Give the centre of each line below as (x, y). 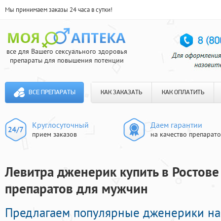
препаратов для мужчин (76, 189)
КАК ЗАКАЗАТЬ (121, 92)
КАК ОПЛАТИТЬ (183, 92)
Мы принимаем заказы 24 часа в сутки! (59, 10)
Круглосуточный (60, 125)
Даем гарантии (176, 125)
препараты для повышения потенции (67, 60)
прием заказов (55, 134)
